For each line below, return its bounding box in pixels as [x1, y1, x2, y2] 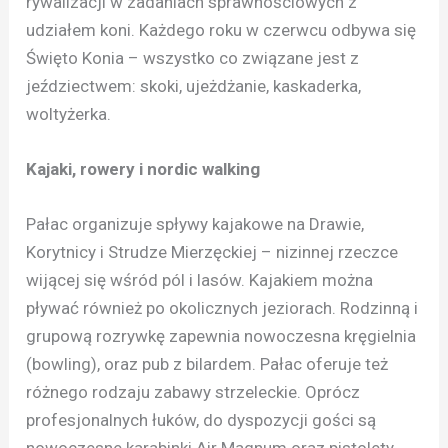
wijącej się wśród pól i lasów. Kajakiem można [26, 270, 374, 291]
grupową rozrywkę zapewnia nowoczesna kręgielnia [26, 326, 417, 347]
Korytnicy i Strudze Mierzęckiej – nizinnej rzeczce [26, 242, 399, 263]
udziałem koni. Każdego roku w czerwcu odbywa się [26, 19, 417, 40]
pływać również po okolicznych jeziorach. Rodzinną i [26, 298, 419, 319]
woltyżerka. [26, 103, 112, 124]
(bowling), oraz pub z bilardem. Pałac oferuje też [26, 354, 389, 375]
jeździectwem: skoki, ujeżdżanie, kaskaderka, [26, 75, 362, 96]
